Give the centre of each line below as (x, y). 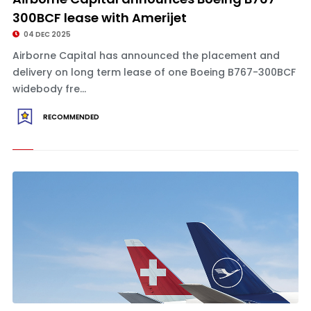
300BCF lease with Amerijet (99, 18)
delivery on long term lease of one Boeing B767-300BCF (154, 72)
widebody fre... (49, 89)
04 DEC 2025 (46, 34)
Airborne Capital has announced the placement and (146, 56)
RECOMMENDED (71, 117)
